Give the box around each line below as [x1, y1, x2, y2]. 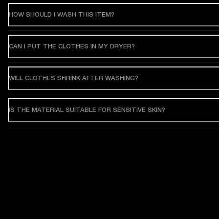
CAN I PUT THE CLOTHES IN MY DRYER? [9, 42, 136, 50]
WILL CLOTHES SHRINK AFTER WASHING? [9, 74, 138, 82]
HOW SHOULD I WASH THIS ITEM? [9, 10, 115, 18]
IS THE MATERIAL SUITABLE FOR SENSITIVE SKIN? [9, 106, 165, 113]
